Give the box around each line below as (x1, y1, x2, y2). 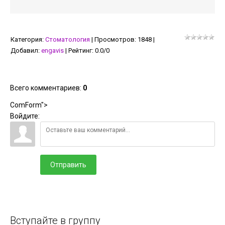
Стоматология (45, 36, 90, 43)
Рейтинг (68, 47, 92, 54)
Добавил (11, 47, 38, 54)
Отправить (50, 161, 86, 169)
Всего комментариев (10, 84, 80, 92)
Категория (11, 36, 42, 43)
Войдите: (10, 112, 40, 120)
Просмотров (94, 36, 135, 43)
